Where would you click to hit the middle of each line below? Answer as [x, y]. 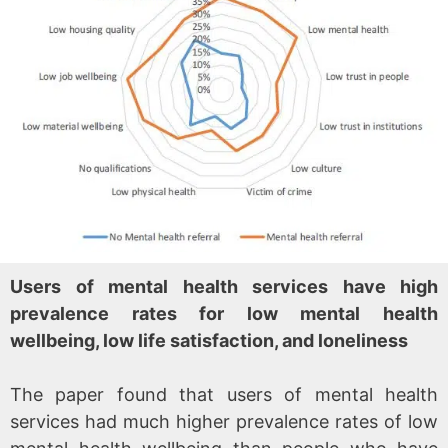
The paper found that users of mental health [224, 394]
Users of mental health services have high [224, 286]
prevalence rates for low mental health [224, 313]
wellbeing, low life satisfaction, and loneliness [209, 340]
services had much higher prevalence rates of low [224, 421]
